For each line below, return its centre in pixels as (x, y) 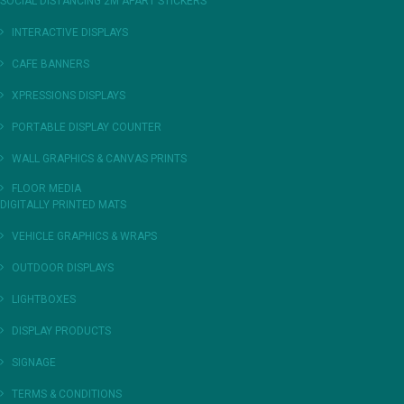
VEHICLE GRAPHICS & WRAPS (84, 236)
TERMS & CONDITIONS (67, 394)
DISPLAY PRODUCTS (61, 331)
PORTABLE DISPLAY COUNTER (87, 127)
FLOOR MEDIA (46, 188)
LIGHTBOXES (44, 299)
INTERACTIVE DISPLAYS (70, 32)
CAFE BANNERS (50, 64)
